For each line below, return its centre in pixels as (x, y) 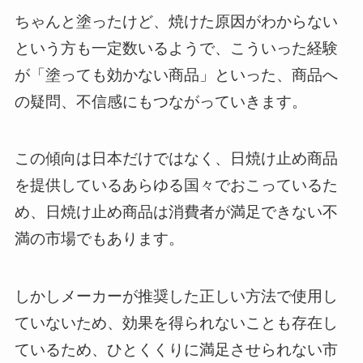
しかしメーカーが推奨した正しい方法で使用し (176, 296)
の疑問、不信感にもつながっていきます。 (160, 101)
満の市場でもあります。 (99, 239)
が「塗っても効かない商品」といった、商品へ (176, 75)
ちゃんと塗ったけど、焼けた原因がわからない (176, 21)
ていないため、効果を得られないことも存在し (176, 322)
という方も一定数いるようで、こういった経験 (176, 48)
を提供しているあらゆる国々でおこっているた (176, 186)
